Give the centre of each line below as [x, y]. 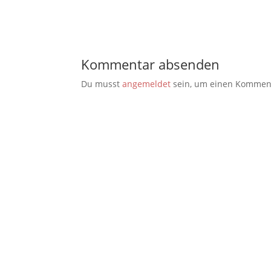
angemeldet [147, 84]
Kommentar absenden [151, 64]
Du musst [102, 84]
